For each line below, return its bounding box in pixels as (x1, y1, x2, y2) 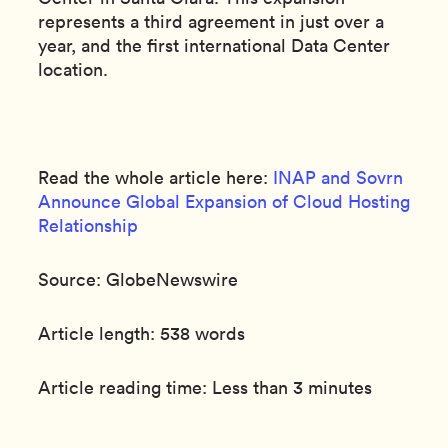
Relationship (38, 214, 138, 237)
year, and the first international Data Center (38, 34, 390, 57)
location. (38, 58, 108, 81)
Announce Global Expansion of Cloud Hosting (38, 190, 410, 213)
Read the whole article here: (38, 166, 273, 189)
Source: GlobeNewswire (38, 268, 238, 291)
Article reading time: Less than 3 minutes (38, 376, 372, 399)
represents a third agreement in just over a (38, 10, 384, 33)
